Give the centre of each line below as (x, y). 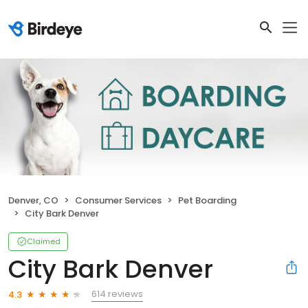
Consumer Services (118, 201)
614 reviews (117, 294)
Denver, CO (33, 201)
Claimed (44, 242)
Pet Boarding (207, 201)
